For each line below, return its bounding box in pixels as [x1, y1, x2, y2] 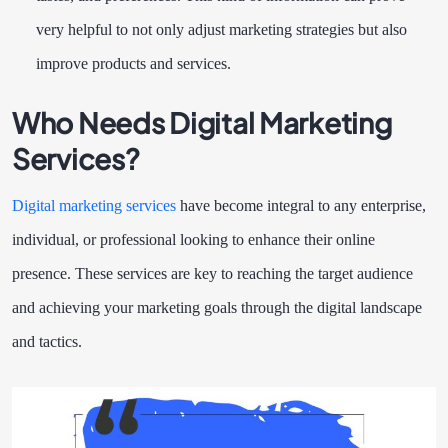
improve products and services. [36, 55, 247, 73]
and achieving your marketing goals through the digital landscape [12, 299, 422, 317]
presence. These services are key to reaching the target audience [12, 265, 413, 283]
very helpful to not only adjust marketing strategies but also [36, 21, 407, 39]
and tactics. [12, 333, 86, 351]
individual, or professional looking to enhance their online [12, 231, 375, 249]
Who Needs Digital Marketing [12, 105, 392, 141]
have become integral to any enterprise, [176, 197, 426, 215]
